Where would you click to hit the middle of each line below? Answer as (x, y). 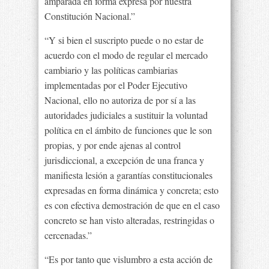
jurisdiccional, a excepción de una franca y (124, 160)
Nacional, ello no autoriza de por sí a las (120, 100)
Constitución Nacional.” (90, 16)
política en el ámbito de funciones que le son (128, 130)
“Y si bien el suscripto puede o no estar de (124, 40)
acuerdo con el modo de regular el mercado (126, 55)
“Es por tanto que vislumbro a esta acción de (128, 259)
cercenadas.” (68, 235)
